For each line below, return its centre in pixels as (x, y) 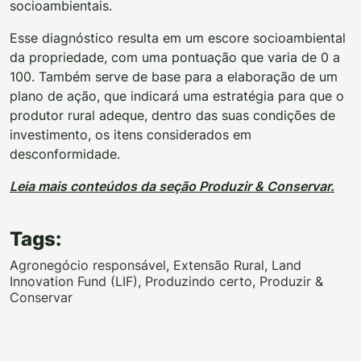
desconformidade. (65, 154)
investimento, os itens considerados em (131, 134)
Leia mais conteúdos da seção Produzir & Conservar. (172, 186)
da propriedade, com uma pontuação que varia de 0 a (175, 57)
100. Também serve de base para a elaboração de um (174, 76)
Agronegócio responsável (88, 265)
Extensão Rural (219, 265)
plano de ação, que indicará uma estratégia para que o (177, 95)
